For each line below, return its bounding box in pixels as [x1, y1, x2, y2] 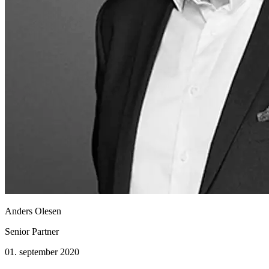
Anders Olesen [5, 206, 61, 216]
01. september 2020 [5, 247, 79, 257]
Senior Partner [5, 226, 59, 237]
